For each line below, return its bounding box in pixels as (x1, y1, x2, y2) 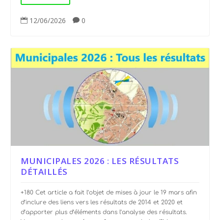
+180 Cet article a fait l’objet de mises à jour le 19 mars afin (21, 189, 197, 196)
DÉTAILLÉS (21, 166, 68, 178)
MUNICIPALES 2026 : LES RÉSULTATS (21, 155, 179, 167)
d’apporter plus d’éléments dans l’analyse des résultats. (21, 209, 188, 216)
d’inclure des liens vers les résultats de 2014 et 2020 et (21, 199, 183, 206)
